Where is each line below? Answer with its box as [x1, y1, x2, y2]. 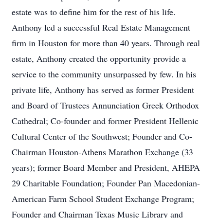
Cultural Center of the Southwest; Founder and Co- [12, 130, 192, 142]
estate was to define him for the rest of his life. [12, 6, 176, 18]
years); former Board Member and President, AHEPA [12, 162, 200, 173]
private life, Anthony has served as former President [12, 84, 194, 95]
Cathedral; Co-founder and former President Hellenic [12, 115, 199, 127]
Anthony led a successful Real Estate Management [12, 21, 190, 33]
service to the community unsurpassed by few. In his [12, 68, 196, 80]
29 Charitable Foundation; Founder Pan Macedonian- [12, 177, 200, 189]
